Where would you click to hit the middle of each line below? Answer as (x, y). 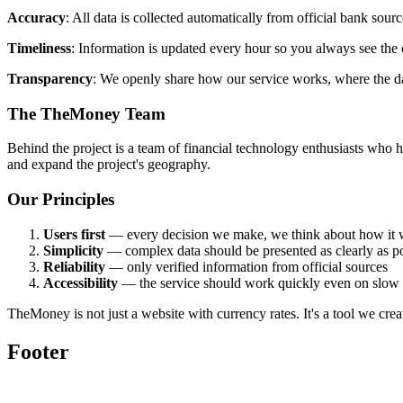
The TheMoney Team (86, 113)
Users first (74, 234)
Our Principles (61, 200)
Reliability (74, 266)
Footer (38, 351)
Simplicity (73, 250)
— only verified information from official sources (246, 266)
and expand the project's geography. (109, 165)
